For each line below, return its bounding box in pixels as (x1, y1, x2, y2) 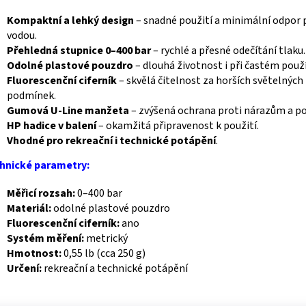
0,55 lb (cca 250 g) (61, 245, 145, 261)
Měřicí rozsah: (7, 185, 75, 201)
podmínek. (7, 87, 56, 103)
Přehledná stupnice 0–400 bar (7, 42, 151, 58)
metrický (84, 230, 128, 246)
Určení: (7, 260, 42, 276)
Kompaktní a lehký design (7, 12, 134, 28)
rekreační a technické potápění (42, 260, 188, 276)
